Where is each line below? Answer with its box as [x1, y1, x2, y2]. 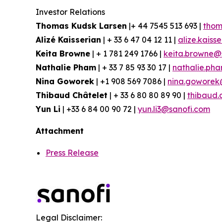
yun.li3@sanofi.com [138, 104, 210, 114]
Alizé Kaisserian [36, 35, 101, 45]
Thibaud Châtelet [36, 90, 108, 100]
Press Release [46, 148, 99, 158]
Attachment [36, 126, 84, 136]
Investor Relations [36, 7, 105, 17]
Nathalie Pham [36, 62, 96, 72]
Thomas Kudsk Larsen [36, 21, 127, 31]
